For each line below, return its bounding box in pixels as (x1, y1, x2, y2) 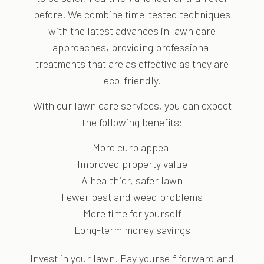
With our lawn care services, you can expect (32, 99, 232, 113)
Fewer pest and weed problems (61, 190, 203, 204)
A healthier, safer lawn (81, 174, 183, 187)
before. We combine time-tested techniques (34, 8, 230, 21)
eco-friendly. (103, 74, 161, 87)
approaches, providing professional (52, 41, 212, 54)
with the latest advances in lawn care (48, 24, 216, 38)
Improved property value (77, 157, 187, 171)
